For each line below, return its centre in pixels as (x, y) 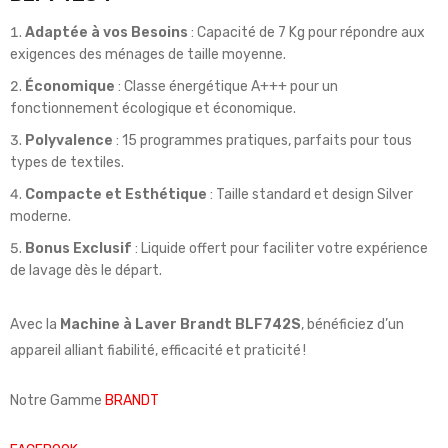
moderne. (40, 217)
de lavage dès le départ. (86, 271)
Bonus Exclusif (78, 249)
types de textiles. (67, 163)
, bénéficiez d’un (352, 325)
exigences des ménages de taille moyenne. (148, 55)
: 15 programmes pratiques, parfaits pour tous (262, 141)
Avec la (35, 325)
